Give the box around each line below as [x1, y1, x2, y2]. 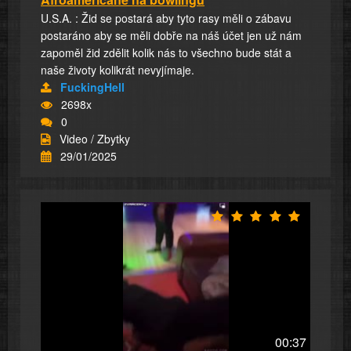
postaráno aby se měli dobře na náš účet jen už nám [41, 27, 302, 43]
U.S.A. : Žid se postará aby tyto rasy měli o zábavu [41, 9, 291, 26]
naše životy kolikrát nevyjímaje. [41, 61, 194, 78]
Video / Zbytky [60, 130, 130, 147]
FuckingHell [60, 78, 125, 95]
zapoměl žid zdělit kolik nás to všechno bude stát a [41, 44, 291, 60]
